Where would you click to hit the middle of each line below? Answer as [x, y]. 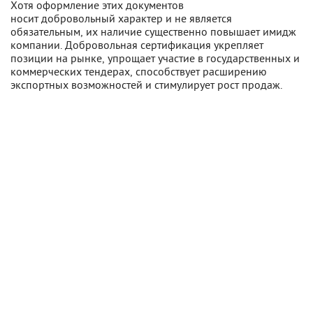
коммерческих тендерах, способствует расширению [139, 71]
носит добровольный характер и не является [121, 18]
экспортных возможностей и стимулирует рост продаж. [146, 84]
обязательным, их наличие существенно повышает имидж [153, 31]
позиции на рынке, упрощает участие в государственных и [155, 58]
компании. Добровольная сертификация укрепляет [137, 44]
